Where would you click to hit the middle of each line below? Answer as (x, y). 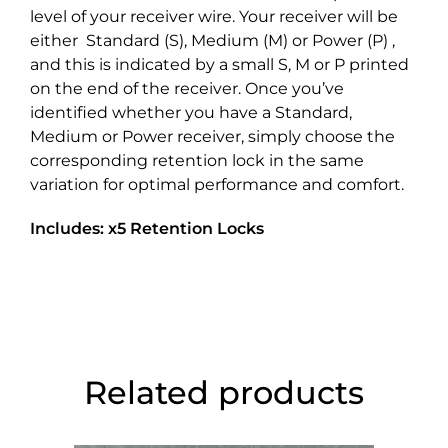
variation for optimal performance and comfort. (217, 185)
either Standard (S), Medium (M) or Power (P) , (212, 41)
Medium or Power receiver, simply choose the (212, 137)
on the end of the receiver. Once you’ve (187, 89)
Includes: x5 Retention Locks (147, 229)
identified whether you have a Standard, (191, 113)
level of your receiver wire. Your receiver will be (214, 17)
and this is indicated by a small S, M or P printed (219, 65)
